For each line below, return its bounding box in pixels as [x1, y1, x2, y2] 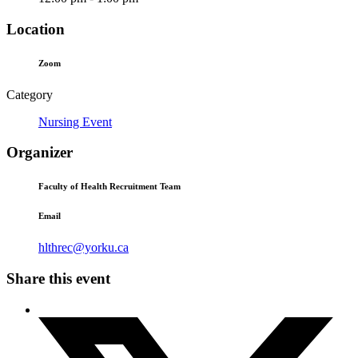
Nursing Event [38, 114, 112, 129]
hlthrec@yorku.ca [38, 241, 129, 255]
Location [6, 20, 65, 38]
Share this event [6, 269, 110, 287]
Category [6, 87, 53, 101]
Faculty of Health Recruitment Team [38, 181, 181, 192]
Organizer [6, 144, 73, 161]
